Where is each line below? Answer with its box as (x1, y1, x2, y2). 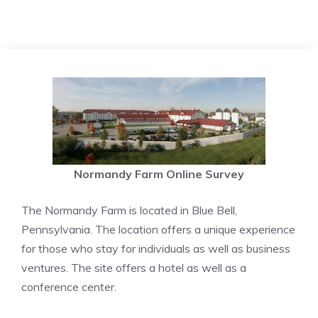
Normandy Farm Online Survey (74, 167, 244, 181)
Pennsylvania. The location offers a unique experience (21, 222, 295, 236)
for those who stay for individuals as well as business (21, 241, 290, 256)
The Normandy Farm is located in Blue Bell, (21, 203, 237, 217)
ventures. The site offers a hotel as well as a (21, 261, 246, 275)
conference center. (21, 280, 116, 294)
